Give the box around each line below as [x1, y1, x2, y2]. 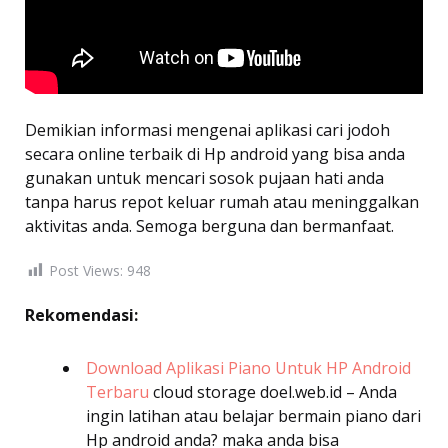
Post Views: [49, 260, 123, 280]
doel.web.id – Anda [260, 380, 397, 403]
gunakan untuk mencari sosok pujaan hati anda [25, 166, 384, 189]
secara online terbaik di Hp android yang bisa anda [25, 142, 405, 165]
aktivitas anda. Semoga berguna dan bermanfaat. [25, 214, 394, 237]
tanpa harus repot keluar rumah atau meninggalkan [25, 190, 419, 213]
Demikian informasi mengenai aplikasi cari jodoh [25, 118, 390, 141]
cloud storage [149, 380, 256, 403]
